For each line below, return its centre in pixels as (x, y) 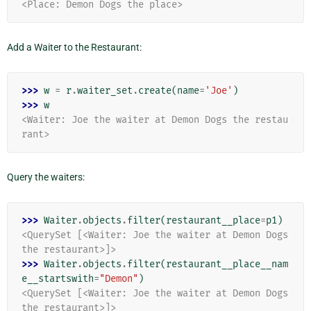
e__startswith (58, 278)
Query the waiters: (46, 177)
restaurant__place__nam (227, 264)
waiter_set (105, 90)
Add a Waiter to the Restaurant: (74, 47)
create (155, 90)
